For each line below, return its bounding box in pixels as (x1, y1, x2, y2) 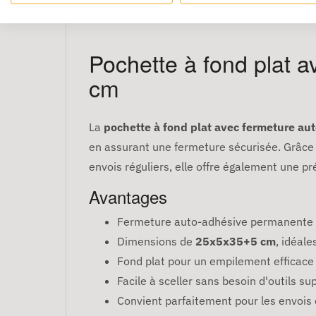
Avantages (89, 184, 167, 209)
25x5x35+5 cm (195, 234, 276, 249)
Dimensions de (117, 234, 195, 249)
